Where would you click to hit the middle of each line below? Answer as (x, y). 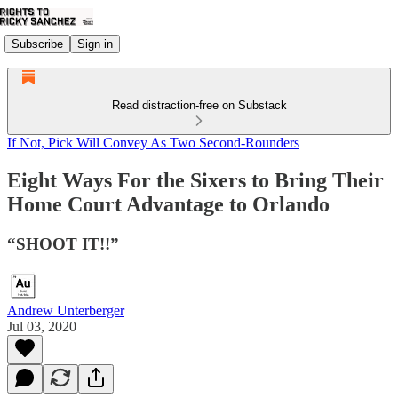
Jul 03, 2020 (42, 326)
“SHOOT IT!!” (63, 243)
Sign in (95, 44)
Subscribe (37, 44)
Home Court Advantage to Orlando (168, 204)
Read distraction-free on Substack (199, 105)
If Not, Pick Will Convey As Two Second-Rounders (153, 143)
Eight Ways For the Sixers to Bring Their (195, 180)
